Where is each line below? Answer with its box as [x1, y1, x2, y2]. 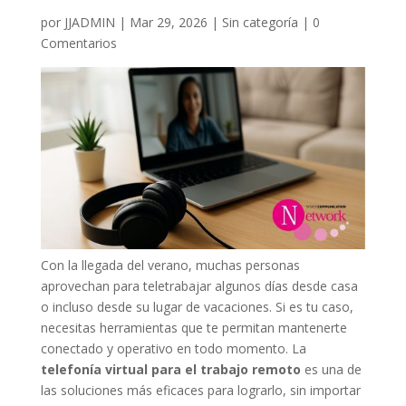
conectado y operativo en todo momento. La [40, 340, 306, 358]
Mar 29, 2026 [129, 13, 208, 31]
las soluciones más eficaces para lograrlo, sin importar [40, 382, 361, 400]
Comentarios [40, 34, 117, 52]
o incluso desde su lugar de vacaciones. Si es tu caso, [40, 298, 353, 316]
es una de [300, 361, 362, 379]
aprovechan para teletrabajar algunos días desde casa [40, 277, 358, 295]
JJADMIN [63, 13, 115, 31]
